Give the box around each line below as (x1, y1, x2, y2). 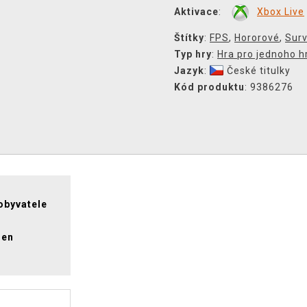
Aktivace (174, 5, 219, 17)
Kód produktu (174, 82, 245, 93)
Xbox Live (257, 5, 304, 17)
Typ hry (174, 49, 212, 60)
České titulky (227, 65, 291, 76)
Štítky (174, 32, 204, 43)
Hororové (234, 32, 280, 43)
